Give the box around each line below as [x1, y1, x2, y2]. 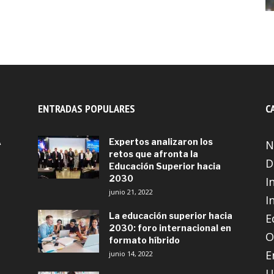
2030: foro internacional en [109, 223, 231, 233]
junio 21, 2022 [109, 187, 153, 196]
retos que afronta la [109, 149, 198, 159]
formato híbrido [109, 235, 180, 245]
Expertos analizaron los [109, 136, 213, 147]
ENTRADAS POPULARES [38, 102, 135, 116]
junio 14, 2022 [109, 249, 153, 258]
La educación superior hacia [109, 210, 232, 221]
